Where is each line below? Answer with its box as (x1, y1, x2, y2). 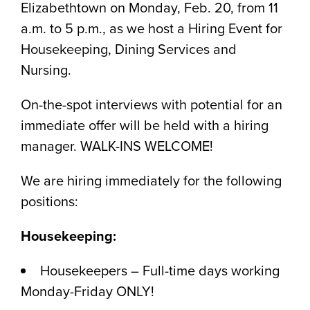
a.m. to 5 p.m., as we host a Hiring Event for (21, 18, 282, 39)
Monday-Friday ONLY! (21, 281, 154, 302)
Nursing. (21, 60, 71, 80)
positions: (21, 191, 78, 212)
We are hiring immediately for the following (21, 170, 282, 191)
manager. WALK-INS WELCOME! (21, 136, 213, 156)
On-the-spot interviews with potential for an (21, 94, 282, 115)
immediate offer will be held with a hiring (21, 115, 268, 136)
